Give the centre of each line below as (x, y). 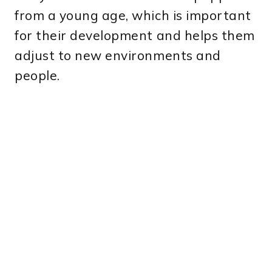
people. (37, 76)
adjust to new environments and (118, 56)
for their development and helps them (135, 36)
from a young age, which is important (133, 15)
